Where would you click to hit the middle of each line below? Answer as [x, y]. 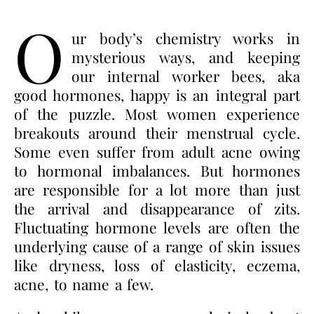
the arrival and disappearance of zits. [157, 208]
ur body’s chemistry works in [186, 37]
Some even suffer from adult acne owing [157, 151]
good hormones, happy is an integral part [157, 94]
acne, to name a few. [84, 284]
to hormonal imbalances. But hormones [157, 170]
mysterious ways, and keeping [186, 56]
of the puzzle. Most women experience [157, 113]
